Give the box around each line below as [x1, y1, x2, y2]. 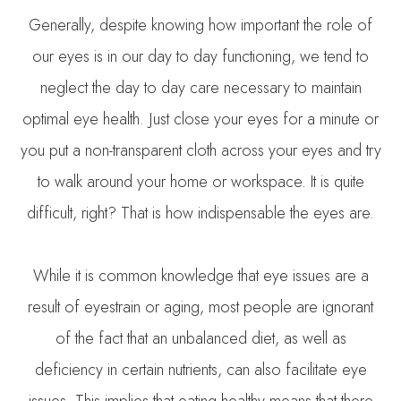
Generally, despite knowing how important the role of [29, 13, 372, 37]
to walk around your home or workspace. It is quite [37, 169, 364, 193]
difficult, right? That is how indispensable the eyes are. [27, 200, 374, 225]
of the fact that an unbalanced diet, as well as [55, 326, 346, 350]
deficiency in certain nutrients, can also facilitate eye [34, 357, 367, 381]
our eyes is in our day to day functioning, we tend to [32, 44, 369, 68]
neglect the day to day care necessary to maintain [39, 75, 362, 99]
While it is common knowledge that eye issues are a [32, 263, 369, 287]
